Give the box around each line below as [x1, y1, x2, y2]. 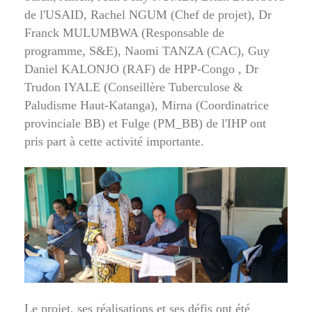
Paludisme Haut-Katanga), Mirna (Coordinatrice [24, 98, 269, 113]
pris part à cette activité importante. [24, 134, 204, 149]
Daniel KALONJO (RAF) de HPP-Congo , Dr [24, 62, 258, 77]
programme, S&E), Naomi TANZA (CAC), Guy [24, 44, 270, 58]
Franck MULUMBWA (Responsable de [24, 26, 224, 40]
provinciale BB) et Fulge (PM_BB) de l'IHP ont [24, 116, 266, 131]
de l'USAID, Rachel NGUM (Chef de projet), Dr [24, 8, 272, 22]
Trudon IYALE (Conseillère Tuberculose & [24, 80, 243, 95]
